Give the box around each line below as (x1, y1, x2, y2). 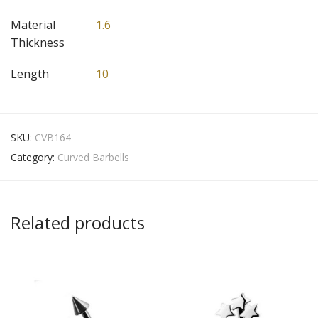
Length (11, 66, 49, 82)
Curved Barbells (57, 150, 129, 165)
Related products (11, 211, 145, 235)
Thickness (11, 35, 65, 51)
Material (11, 17, 55, 33)
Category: (11, 150, 57, 165)
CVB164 (35, 131, 71, 145)
